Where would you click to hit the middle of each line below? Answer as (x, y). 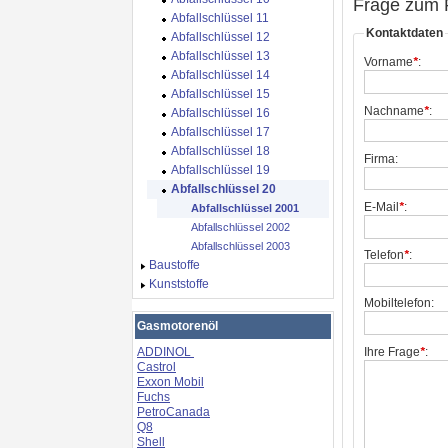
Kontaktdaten (404, 32)
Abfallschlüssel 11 (220, 18)
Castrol (156, 367)
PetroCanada (173, 412)
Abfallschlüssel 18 (220, 151)
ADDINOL (165, 352)
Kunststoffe (179, 284)
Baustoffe (174, 265)
